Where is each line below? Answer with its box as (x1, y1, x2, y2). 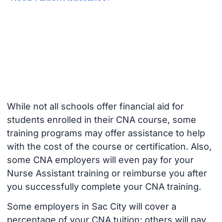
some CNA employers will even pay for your (6, 154, 194, 165)
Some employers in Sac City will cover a (6, 201, 176, 212)
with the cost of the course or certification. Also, (6, 141, 212, 152)
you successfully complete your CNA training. (6, 181, 201, 192)
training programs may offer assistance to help (6, 127, 205, 138)
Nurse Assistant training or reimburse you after (6, 167, 207, 178)
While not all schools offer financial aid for (6, 101, 184, 111)
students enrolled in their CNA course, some (6, 114, 196, 125)
